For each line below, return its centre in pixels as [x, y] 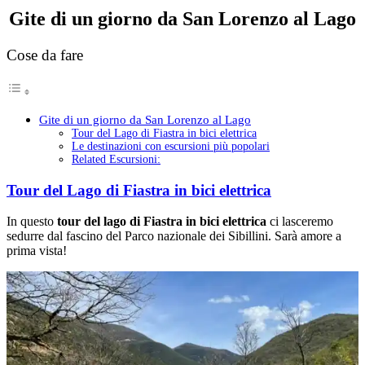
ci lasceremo [300, 222]
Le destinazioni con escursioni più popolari [171, 146]
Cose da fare [45, 55]
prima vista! [37, 251]
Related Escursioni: [116, 159]
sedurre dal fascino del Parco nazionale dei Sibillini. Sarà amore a [174, 236]
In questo [32, 222]
